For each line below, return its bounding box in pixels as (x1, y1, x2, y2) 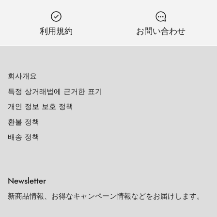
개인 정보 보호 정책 (8, 101, 73, 112)
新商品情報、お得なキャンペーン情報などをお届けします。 (8, 190, 204, 201)
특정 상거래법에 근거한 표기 (8, 86, 102, 97)
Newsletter (8, 174, 46, 186)
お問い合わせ (136, 25, 186, 37)
